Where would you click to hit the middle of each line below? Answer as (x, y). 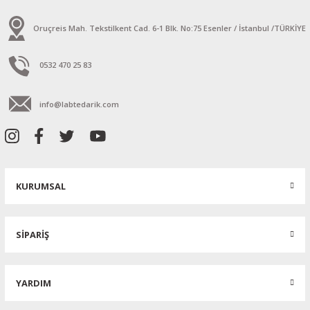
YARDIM (34, 283)
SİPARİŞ (33, 234)
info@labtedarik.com (79, 104)
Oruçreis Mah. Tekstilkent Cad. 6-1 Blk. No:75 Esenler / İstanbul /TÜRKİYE (170, 28)
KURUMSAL (41, 186)
